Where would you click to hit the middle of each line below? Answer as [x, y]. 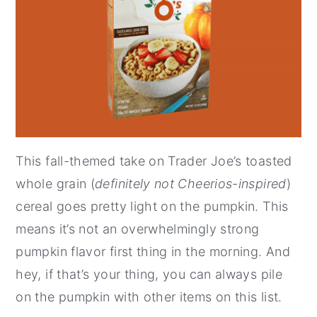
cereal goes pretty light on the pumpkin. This [152, 206]
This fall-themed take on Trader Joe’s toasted [154, 161]
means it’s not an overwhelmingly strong [138, 229]
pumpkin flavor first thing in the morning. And [153, 251]
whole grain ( [56, 183]
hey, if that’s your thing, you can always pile [149, 274]
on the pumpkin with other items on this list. [149, 296]
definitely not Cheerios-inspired [191, 183]
